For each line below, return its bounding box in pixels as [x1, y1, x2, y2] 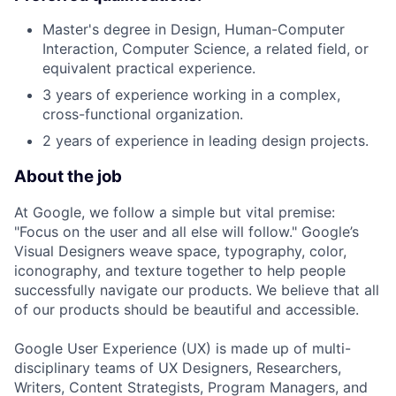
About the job [14, 165, 122, 187]
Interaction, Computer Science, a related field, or [42, 39, 369, 57]
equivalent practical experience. [42, 58, 255, 77]
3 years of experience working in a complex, [42, 85, 340, 103]
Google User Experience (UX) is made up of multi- [14, 339, 351, 358]
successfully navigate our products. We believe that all [14, 281, 379, 300]
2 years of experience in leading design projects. [42, 131, 369, 149]
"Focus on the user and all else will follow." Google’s [14, 223, 359, 241]
